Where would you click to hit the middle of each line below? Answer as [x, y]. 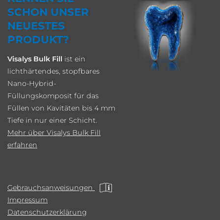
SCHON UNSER [48, 12]
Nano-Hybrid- [32, 83]
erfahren [22, 145]
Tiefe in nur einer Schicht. [52, 120]
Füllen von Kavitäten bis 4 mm [61, 108]
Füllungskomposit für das [53, 96]
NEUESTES [36, 25]
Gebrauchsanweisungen [51, 188]
